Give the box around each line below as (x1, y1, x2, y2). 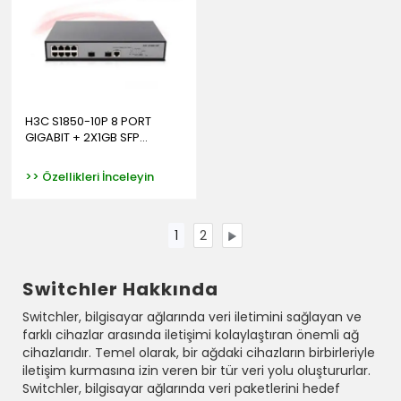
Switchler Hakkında (22, 276, 218, 302)
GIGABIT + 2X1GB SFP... (25, 128, 148, 146)
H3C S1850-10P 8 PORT (25, 112, 151, 130)
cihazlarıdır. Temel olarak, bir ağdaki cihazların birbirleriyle (22, 343, 375, 362)
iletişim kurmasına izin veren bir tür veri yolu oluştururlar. (22, 361, 371, 380)
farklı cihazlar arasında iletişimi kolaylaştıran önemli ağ (22, 325, 359, 344)
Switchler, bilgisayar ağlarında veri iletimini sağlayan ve (22, 307, 362, 326)
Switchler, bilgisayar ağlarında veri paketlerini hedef (22, 379, 340, 397)
